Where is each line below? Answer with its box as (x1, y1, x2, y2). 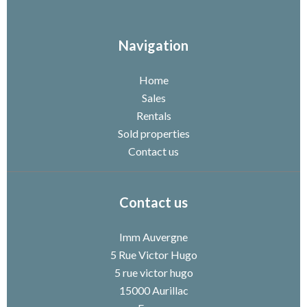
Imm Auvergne (119, 230, 188, 243)
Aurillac (149, 283, 188, 297)
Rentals (136, 108, 171, 122)
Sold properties (117, 126, 190, 140)
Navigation (119, 36, 188, 53)
